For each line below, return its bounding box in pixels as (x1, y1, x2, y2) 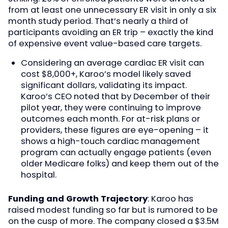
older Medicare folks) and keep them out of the (20, 158, 219, 170)
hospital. (20, 169, 56, 181)
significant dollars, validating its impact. (20, 79, 187, 92)
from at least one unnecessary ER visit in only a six (8, 4, 216, 16)
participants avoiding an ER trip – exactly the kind (8, 26, 213, 38)
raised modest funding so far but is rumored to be (8, 204, 218, 216)
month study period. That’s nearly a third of (8, 15, 188, 27)
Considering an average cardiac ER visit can (20, 57, 204, 69)
